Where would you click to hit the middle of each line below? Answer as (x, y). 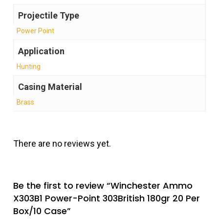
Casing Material (50, 87)
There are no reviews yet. (62, 144)
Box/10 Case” (42, 211)
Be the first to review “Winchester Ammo (103, 186)
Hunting (28, 67)
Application (41, 51)
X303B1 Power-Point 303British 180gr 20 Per (106, 198)
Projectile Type (48, 16)
